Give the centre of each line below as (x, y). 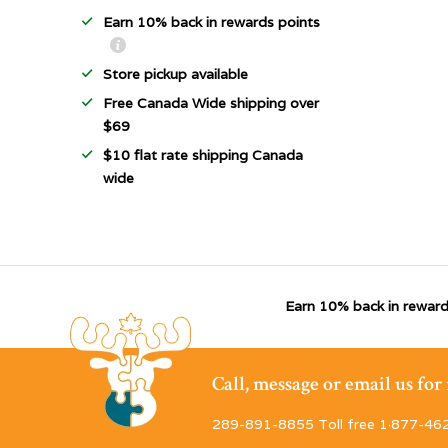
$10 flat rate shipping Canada (203, 155)
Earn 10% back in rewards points (211, 22)
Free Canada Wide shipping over (211, 103)
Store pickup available (175, 74)
